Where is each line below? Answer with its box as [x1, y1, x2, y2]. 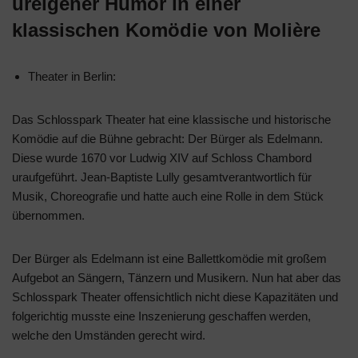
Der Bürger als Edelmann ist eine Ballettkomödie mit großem [12, 252, 327, 266]
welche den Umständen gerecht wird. [12, 328, 205, 343]
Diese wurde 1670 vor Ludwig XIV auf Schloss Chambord [12, 151, 312, 165]
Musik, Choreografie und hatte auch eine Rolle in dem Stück [12, 189, 324, 204]
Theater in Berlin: [28, 70, 116, 84]
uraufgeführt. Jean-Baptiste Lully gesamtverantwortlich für [12, 170, 312, 185]
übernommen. [12, 209, 85, 223]
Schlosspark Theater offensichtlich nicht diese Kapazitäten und [12, 290, 338, 304]
